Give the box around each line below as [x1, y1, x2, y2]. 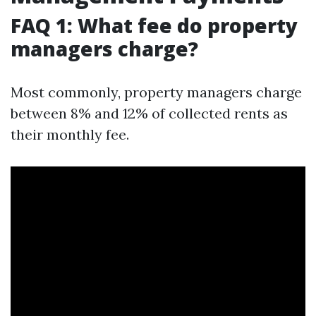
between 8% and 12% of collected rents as [11, 104, 288, 122]
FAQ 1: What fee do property [11, 12, 298, 39]
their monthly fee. [11, 126, 129, 143]
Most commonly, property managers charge [11, 83, 302, 101]
